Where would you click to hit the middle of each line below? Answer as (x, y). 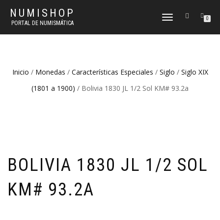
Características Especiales (112, 72)
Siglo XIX (194, 72)
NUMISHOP (42, 13)
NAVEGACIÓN (177, 27)
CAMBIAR (172, 18)
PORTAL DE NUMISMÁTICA (42, 23)
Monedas (50, 72)
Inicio (20, 72)
